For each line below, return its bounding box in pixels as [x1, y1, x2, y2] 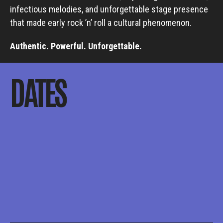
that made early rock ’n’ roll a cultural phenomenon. [10, 17, 192, 28]
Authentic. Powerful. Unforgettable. [10, 41, 142, 51]
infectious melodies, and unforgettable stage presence [10, 4, 208, 14]
